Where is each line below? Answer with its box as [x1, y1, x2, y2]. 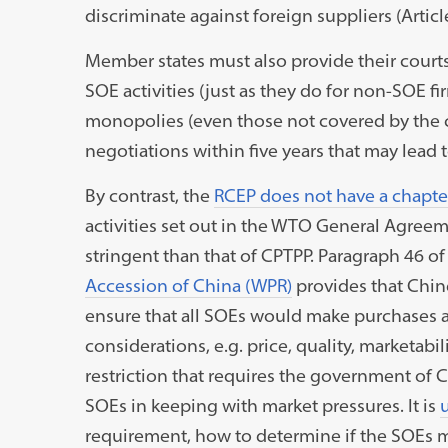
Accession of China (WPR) [84, 273, 292, 297]
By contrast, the [84, 183, 214, 207]
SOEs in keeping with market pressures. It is [84, 393, 440, 417]
